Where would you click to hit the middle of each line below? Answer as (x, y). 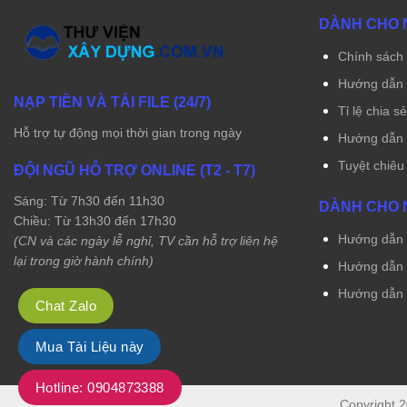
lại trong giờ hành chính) (84, 261)
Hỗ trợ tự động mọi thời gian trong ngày (128, 132)
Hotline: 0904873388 (100, 387)
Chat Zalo (66, 306)
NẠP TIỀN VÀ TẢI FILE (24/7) (112, 102)
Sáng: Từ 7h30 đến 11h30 (89, 201)
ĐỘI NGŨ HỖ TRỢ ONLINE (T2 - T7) (134, 171)
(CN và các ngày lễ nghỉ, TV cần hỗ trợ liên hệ (146, 241)
